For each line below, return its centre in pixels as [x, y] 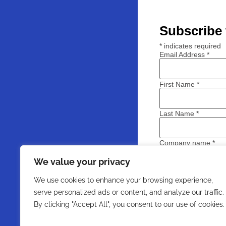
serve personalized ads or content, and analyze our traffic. [129, 192]
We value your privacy [82, 162]
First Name [178, 84]
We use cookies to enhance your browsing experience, [123, 180]
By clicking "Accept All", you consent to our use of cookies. [129, 204]
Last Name [178, 113]
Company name [186, 143]
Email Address [183, 55]
